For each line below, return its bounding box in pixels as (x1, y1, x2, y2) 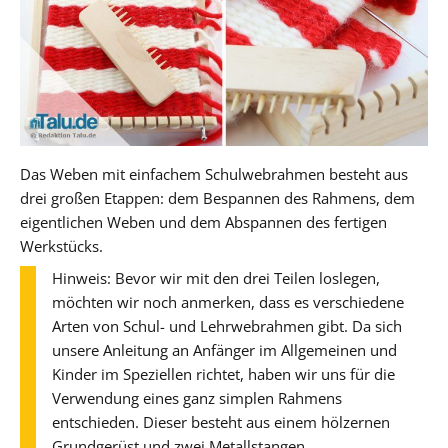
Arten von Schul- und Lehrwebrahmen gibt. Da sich (52, 315, 402, 336)
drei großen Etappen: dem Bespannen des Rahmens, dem (20, 187, 415, 208)
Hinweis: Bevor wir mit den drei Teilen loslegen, (52, 267, 380, 288)
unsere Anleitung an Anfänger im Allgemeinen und (52, 339, 397, 360)
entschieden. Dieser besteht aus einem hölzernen (52, 411, 390, 432)
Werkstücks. (20, 235, 103, 256)
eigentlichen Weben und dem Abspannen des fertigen (20, 211, 387, 232)
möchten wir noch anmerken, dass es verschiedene (52, 291, 404, 312)
